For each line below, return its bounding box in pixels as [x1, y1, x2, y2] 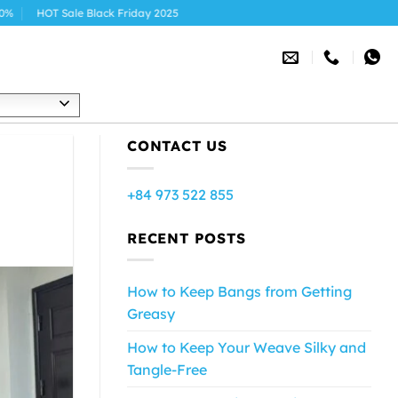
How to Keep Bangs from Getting [127, 283, 352, 301]
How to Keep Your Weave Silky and [127, 338, 366, 357]
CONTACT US [127, 137, 227, 155]
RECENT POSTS [127, 228, 246, 247]
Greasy [127, 305, 175, 323]
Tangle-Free [127, 361, 207, 379]
